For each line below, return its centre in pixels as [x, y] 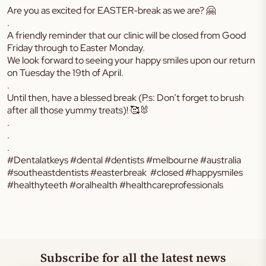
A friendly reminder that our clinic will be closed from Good [126, 35]
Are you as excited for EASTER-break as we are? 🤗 [111, 10]
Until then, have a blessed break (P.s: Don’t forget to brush [126, 98]
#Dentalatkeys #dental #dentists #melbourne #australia [124, 160]
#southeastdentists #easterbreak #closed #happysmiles [125, 172]
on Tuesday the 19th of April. [65, 73]
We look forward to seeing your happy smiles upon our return [131, 60]
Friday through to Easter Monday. [76, 48]
